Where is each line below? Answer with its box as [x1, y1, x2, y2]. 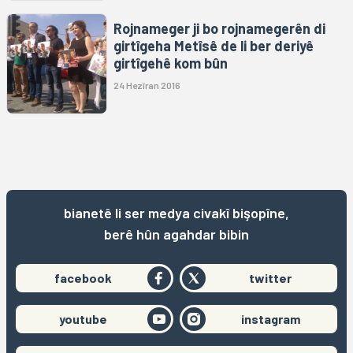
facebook [54, 269, 112, 285]
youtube [58, 310, 107, 326]
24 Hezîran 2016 [113, 79, 180, 91]
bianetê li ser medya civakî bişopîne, [64, 203, 289, 221]
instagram [240, 310, 300, 326]
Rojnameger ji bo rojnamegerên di [113, 19, 325, 37]
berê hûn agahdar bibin [104, 225, 249, 243]
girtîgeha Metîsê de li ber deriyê [113, 36, 314, 54]
